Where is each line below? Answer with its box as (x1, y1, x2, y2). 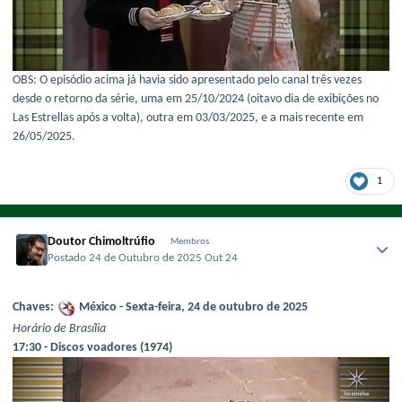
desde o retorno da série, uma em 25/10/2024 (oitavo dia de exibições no (13, 92, 379, 107)
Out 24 (205, 253, 239, 265)
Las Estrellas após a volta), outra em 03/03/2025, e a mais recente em (13, 111, 363, 126)
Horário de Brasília (13, 322, 106, 336)
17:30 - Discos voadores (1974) (13, 341, 172, 355)
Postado (48, 253, 90, 265)
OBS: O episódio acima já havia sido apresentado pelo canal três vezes (13, 74, 362, 88)
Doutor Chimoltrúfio (48, 234, 156, 249)
